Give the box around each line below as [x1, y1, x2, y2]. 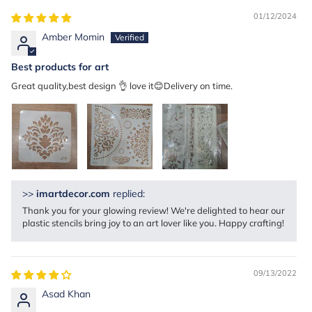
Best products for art [11, 60, 109, 73]
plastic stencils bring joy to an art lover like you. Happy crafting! [22, 217, 284, 228]
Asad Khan [42, 287, 91, 300]
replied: [110, 187, 145, 200]
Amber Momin [42, 30, 104, 43]
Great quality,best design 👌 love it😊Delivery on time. [11, 79, 233, 91]
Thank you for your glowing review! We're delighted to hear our [22, 204, 285, 216]
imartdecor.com [36, 187, 110, 200]
